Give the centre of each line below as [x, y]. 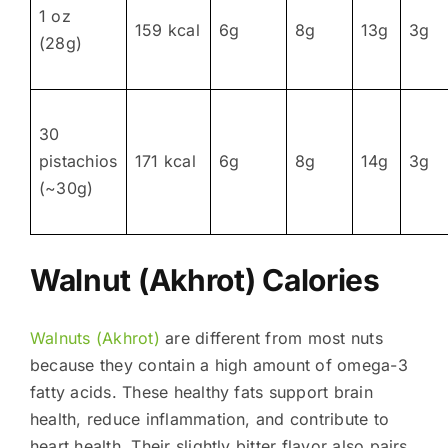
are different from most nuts [271, 337]
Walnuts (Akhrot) [94, 337]
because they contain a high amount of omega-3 [218, 364]
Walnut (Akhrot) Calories [204, 279]
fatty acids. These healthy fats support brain [201, 391]
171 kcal [165, 160]
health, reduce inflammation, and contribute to [209, 418]
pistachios [78, 160]
